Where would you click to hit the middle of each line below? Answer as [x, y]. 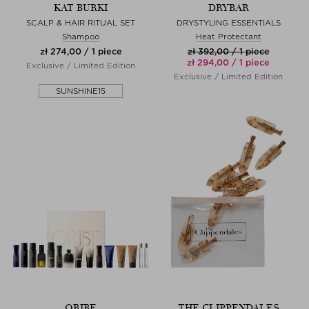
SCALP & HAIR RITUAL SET [81, 22]
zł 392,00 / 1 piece [228, 51]
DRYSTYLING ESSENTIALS [228, 22]
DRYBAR [228, 8]
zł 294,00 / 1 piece [228, 62]
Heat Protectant [228, 36]
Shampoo [81, 36]
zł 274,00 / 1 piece [81, 51]
